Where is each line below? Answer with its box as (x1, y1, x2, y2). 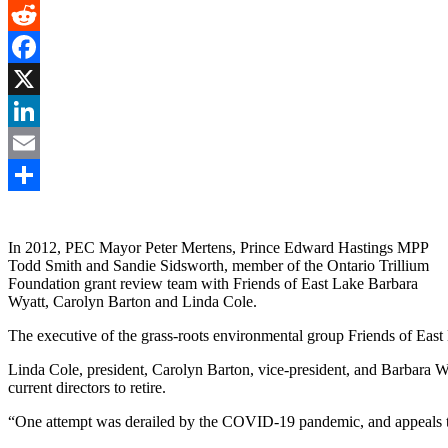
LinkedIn (8, 133, 66, 151)
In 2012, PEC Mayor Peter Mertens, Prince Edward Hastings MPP (8, 238, 428, 256)
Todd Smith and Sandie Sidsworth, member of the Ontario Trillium (8, 256, 429, 274)
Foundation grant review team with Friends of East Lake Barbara (8, 274, 418, 292)
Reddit (8, 37, 50, 55)
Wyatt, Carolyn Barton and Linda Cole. (8, 292, 257, 310)
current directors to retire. (8, 378, 166, 396)
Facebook (8, 69, 70, 87)
